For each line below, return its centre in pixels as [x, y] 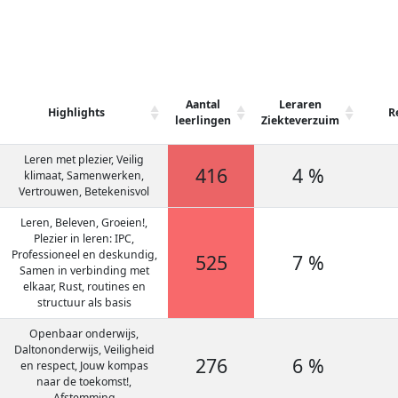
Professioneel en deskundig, [84, 255]
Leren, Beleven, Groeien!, [84, 223]
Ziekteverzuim [300, 120]
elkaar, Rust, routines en [84, 287]
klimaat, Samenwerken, [84, 175]
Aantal [203, 104]
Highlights [76, 112]
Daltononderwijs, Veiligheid [84, 350]
